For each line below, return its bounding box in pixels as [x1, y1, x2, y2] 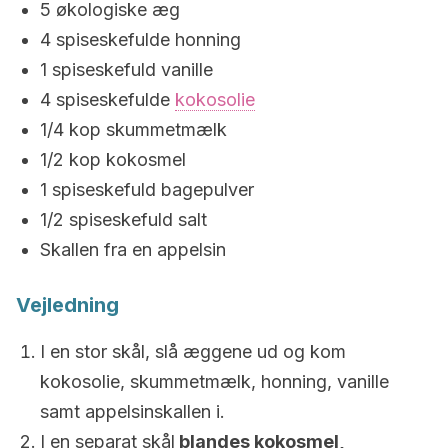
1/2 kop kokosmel [40, 149, 186, 170]
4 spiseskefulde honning [40, 29, 241, 50]
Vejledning [16, 293, 119, 317]
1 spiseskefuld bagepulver [40, 179, 254, 200]
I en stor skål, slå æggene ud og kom [40, 341, 346, 362]
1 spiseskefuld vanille [40, 59, 213, 80]
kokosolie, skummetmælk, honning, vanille [40, 371, 389, 392]
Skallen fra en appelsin [40, 239, 226, 260]
